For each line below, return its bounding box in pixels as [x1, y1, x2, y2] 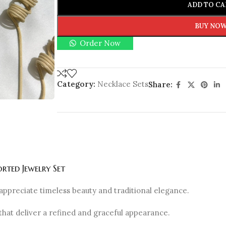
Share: [148, 80, 173, 89]
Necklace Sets [97, 79, 148, 89]
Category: [56, 79, 95, 89]
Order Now [80, 38, 121, 48]
